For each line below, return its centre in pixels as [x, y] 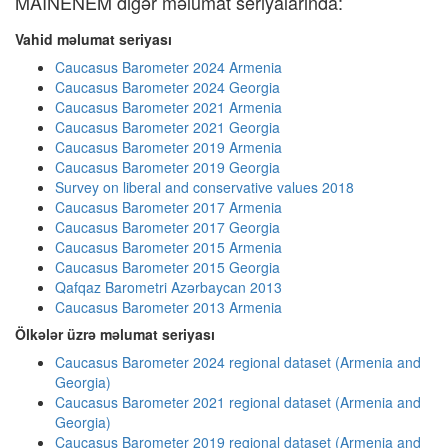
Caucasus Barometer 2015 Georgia [167, 267]
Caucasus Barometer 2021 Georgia [167, 127]
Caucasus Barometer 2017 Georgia [167, 227]
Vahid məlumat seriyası [93, 39]
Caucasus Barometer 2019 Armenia [168, 147]
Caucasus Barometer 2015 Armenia [168, 247]
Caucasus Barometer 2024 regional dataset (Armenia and [238, 362]
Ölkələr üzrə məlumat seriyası [115, 334]
